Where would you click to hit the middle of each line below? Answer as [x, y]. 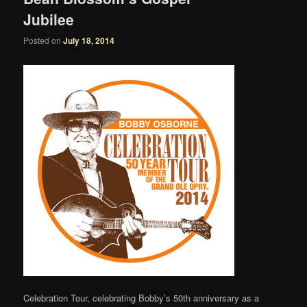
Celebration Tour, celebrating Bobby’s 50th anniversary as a [142, 297]
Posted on [44, 40]
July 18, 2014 [89, 41]
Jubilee [49, 19]
